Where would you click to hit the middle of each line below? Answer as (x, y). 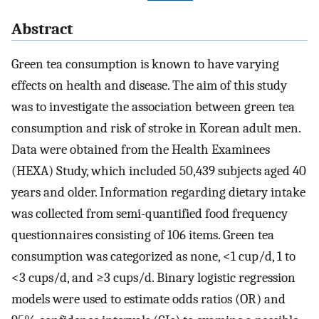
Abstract (42, 30)
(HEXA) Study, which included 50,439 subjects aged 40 (159, 171)
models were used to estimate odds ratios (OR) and (148, 299)
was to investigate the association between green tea (153, 107)
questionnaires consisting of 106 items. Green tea (143, 235)
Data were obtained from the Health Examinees (141, 150)
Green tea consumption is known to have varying (145, 64)
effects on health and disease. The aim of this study (149, 86)
